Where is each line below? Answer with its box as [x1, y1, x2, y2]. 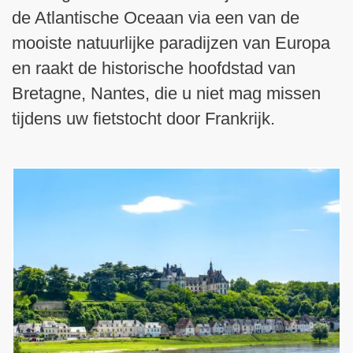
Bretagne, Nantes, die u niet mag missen [12, 83, 321, 103]
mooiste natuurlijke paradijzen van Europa [12, 32, 330, 53]
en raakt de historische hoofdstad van [12, 58, 295, 78]
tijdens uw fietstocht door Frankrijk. [12, 108, 275, 128]
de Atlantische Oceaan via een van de [12, 7, 299, 28]
